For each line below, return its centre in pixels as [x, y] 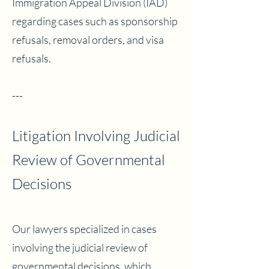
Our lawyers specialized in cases [84, 229]
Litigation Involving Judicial [96, 136]
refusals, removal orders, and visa [88, 40]
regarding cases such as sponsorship [95, 21]
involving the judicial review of [80, 247]
